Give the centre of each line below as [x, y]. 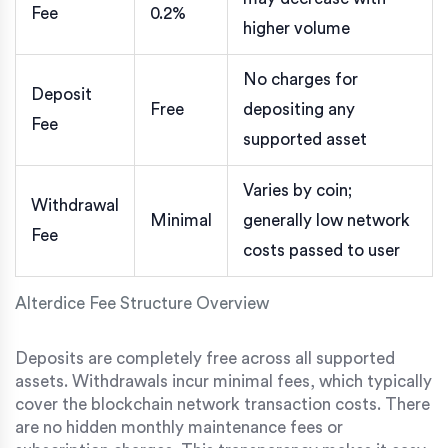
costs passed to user [321, 250]
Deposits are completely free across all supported [205, 358]
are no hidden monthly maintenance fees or [179, 427]
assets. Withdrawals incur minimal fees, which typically [223, 381]
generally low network [326, 220]
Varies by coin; [297, 190]
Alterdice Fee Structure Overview [142, 303]
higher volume [296, 28]
